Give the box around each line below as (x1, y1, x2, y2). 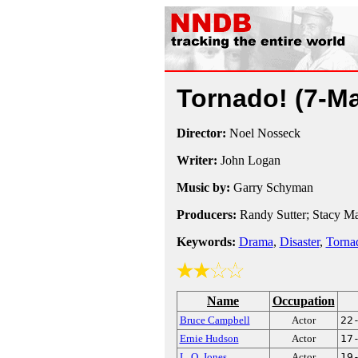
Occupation (272, 294, 335, 308)
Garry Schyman (229, 181, 313, 194)
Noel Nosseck (225, 126, 300, 140)
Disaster (279, 235, 320, 249)
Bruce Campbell (179, 314, 250, 326)
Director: (176, 126, 226, 140)
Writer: (176, 153, 217, 167)
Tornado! (176, 84, 295, 113)
